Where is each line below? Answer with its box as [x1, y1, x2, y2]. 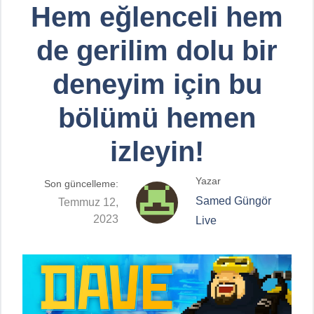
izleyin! [110, 135, 204, 167]
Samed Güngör [196, 194, 271, 207]
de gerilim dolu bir [36, 34, 278, 66]
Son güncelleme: [44, 178, 118, 190]
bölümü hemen [58, 102, 256, 133]
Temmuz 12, [58, 196, 118, 208]
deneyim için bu [52, 68, 262, 100]
